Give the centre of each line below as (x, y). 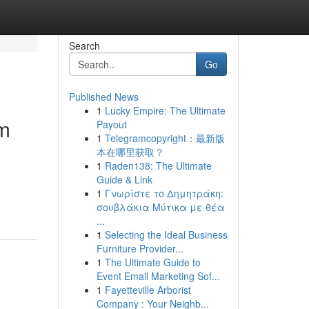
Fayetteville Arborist (148, 290)
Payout (111, 124)
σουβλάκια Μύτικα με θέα (160, 207)
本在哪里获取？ (130, 152)
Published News (103, 97)
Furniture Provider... (140, 248)
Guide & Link (124, 179)
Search (84, 46)
